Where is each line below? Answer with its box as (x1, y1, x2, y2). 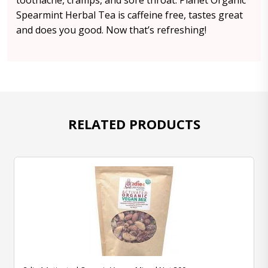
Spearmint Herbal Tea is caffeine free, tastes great (16, 8, 243, 22)
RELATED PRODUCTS (68, 115, 200, 133)
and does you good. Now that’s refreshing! (16, 23, 206, 36)
